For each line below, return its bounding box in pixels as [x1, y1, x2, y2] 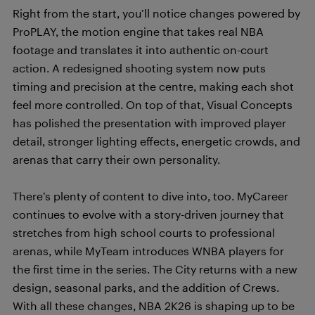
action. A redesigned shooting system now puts [13, 61, 266, 75]
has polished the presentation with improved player [13, 116, 286, 129]
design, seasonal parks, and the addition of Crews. [13, 281, 279, 294]
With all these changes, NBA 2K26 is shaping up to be [13, 299, 295, 312]
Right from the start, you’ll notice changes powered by [13, 6, 300, 20]
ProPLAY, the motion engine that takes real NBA [13, 25, 264, 38]
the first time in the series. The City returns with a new [13, 262, 297, 276]
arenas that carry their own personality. [13, 153, 220, 166]
